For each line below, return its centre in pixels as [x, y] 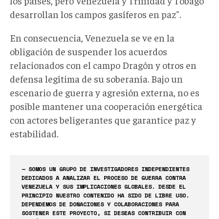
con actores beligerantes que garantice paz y [103, 119]
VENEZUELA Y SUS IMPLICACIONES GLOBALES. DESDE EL [104, 186]
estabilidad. [34, 133]
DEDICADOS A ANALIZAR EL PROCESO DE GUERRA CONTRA [104, 177]
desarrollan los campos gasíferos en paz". [95, 14]
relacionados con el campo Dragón [82, 65]
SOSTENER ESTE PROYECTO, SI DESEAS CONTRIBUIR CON [104, 213]
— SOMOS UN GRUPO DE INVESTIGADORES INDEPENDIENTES [105, 169]
